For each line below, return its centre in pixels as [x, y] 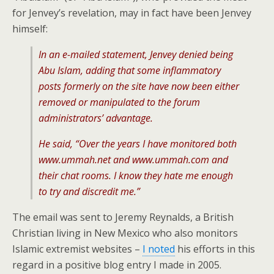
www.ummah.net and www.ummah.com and [133, 160]
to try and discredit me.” [89, 191]
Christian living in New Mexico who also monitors [125, 233]
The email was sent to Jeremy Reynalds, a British [123, 217]
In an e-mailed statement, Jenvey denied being [136, 54]
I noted [159, 249]
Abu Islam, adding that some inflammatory [130, 70]
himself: [30, 29]
